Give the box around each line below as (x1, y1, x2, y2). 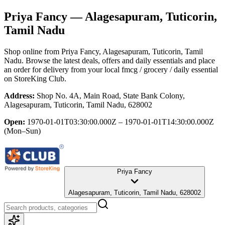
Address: (4, 91, 35, 100)
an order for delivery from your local (4, 65, 120, 74)
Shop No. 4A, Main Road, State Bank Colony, (37, 91, 185, 100)
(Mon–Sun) (4, 126, 41, 135)
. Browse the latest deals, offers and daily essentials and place (22, 56, 215, 65)
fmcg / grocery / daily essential (122, 65, 218, 74)
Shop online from (4, 47, 61, 56)
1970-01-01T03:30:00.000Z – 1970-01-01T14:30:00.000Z (27, 117, 214, 126)
